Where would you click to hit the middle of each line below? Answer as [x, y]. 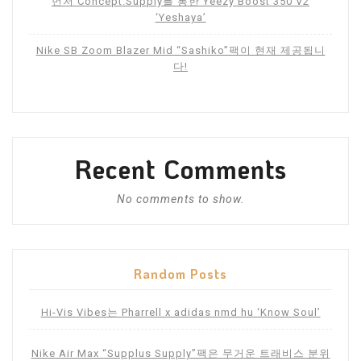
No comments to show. [180, 199]
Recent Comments [180, 169]
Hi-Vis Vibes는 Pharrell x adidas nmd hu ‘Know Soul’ [180, 313]
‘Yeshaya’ [180, 18]
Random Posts [180, 274]
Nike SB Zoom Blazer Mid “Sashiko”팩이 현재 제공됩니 [180, 51]
